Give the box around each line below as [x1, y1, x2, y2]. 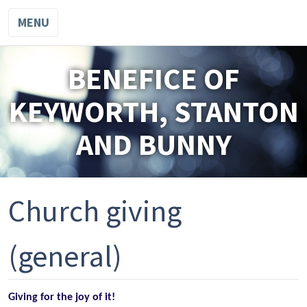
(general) [8, 237, 122, 275]
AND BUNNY [75, 125, 232, 163]
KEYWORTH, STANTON [8, 93, 299, 130]
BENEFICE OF [67, 60, 240, 97]
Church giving [8, 192, 182, 230]
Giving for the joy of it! [8, 292, 115, 303]
